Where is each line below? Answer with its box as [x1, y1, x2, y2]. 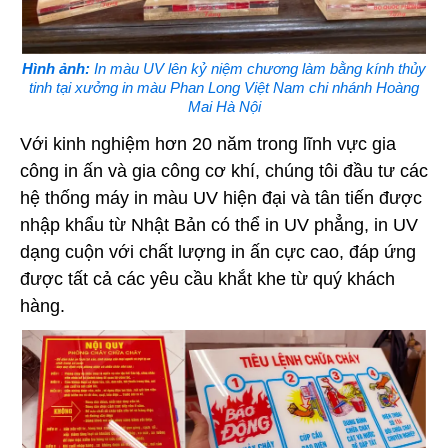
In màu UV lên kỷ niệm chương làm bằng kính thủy [90, 60, 426, 77]
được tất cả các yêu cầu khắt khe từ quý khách [20, 269, 395, 289]
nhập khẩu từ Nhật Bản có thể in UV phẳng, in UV [20, 215, 418, 235]
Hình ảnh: [22, 60, 90, 77]
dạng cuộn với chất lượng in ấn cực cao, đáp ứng [20, 242, 416, 262]
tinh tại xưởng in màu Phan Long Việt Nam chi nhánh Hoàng [29, 79, 419, 96]
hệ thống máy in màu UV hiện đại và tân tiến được [20, 188, 422, 208]
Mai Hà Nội [187, 98, 261, 115]
